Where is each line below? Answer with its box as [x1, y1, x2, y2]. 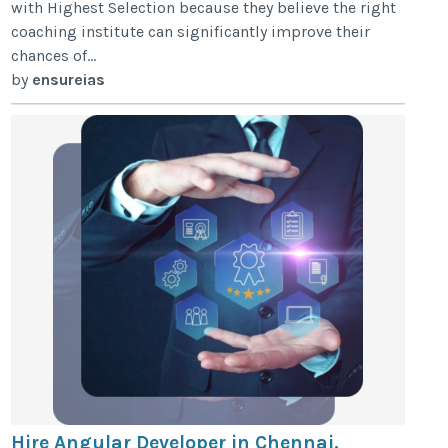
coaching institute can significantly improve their [11, 21, 371, 41]
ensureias [32, 69, 106, 89]
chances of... [11, 45, 97, 65]
